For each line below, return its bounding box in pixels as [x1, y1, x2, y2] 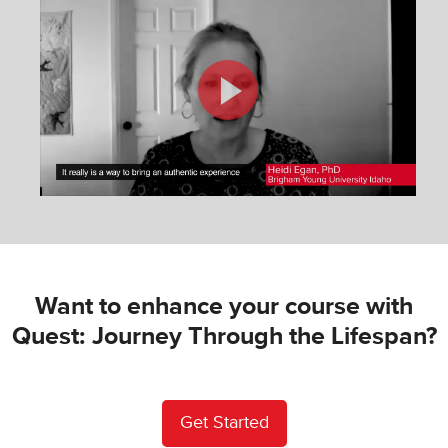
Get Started [179, 413, 269, 432]
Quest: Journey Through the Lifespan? [11, 323, 437, 349]
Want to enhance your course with [35, 293, 413, 319]
